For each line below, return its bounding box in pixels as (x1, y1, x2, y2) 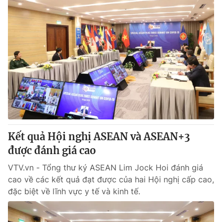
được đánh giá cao (8, 144, 96, 157)
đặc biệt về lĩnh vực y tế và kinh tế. (8, 186, 140, 196)
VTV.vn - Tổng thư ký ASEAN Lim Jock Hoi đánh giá (8, 163, 203, 172)
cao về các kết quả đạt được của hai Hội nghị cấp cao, (8, 174, 214, 184)
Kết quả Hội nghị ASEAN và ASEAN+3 (8, 130, 190, 143)
